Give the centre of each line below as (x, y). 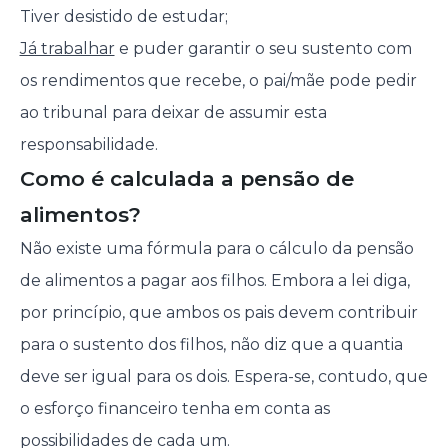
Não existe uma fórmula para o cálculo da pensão (216, 249)
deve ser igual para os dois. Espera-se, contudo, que (223, 377)
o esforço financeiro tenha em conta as (174, 409)
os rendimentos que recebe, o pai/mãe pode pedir (218, 81)
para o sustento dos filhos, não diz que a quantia (211, 345)
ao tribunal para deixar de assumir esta (173, 113)
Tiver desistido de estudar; (123, 17)
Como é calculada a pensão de (186, 179)
